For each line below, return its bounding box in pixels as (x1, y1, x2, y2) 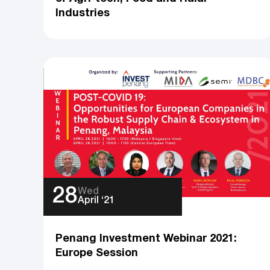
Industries (55, 8, 110, 19)
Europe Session (55, 248, 139, 259)
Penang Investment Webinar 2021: (55, 233, 237, 244)
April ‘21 (78, 196, 115, 206)
